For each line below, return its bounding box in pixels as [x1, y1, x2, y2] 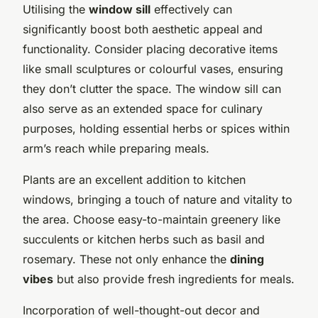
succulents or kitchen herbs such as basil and [23, 232, 265, 247]
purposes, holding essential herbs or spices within [23, 121, 290, 136]
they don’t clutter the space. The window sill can [23, 82, 281, 97]
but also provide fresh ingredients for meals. [53, 272, 295, 287]
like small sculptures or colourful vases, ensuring [23, 62, 283, 77]
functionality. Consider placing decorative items [23, 42, 278, 57]
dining [230, 252, 264, 267]
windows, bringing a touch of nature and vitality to [23, 192, 292, 207]
